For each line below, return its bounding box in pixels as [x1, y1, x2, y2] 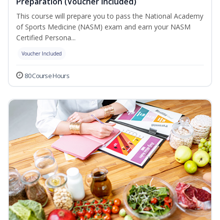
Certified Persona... [16, 33, 76, 43]
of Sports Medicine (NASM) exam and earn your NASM [16, 22, 191, 32]
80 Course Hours [25, 71, 69, 81]
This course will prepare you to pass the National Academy [16, 11, 203, 21]
